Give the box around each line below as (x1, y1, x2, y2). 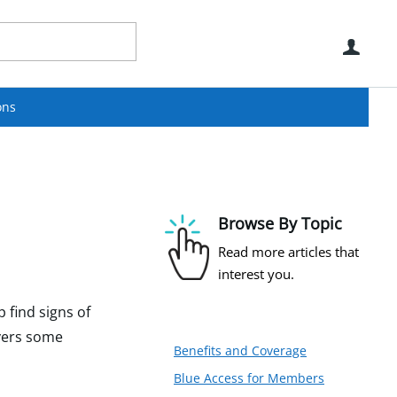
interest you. (218, 265, 294, 283)
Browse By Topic (218, 213, 342, 234)
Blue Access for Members (174, 369, 324, 386)
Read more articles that (218, 243, 359, 261)
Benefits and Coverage (174, 341, 307, 359)
